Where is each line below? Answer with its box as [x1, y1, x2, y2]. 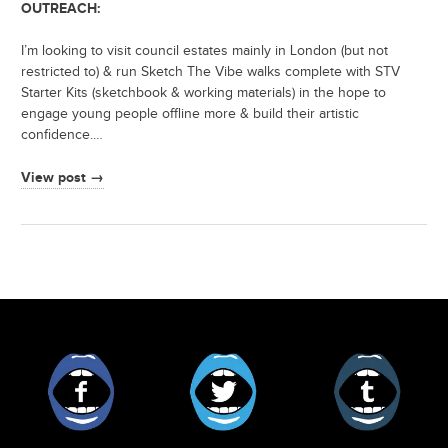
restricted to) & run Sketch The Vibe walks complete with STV [21, 64, 400, 81]
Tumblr [400, 352, 444, 369]
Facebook [116, 352, 178, 369]
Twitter [258, 352, 301, 369]
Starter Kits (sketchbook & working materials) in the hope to [21, 85, 386, 102]
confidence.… [21, 127, 103, 144]
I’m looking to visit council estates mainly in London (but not [21, 43, 388, 60]
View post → [21, 169, 104, 187]
